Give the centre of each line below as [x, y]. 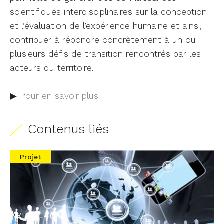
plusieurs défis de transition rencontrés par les [105, 54]
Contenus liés [68, 129]
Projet [30, 157]
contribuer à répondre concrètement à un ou [103, 40]
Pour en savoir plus [59, 96]
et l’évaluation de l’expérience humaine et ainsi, [106, 26]
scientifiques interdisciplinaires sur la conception [108, 12]
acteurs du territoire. [52, 68]
